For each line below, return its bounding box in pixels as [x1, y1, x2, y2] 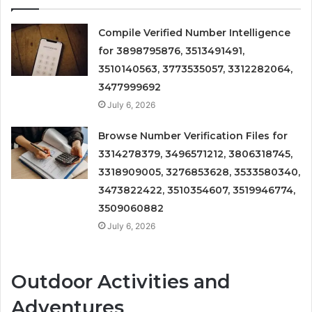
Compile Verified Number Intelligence [98, 26, 291, 40]
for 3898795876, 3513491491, [98, 45, 245, 58]
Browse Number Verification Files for [98, 130, 288, 143]
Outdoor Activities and [11, 270, 231, 294]
